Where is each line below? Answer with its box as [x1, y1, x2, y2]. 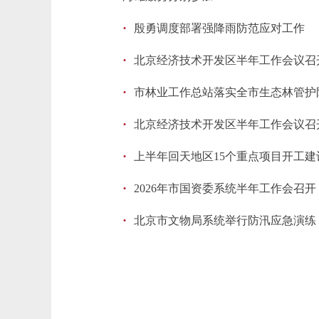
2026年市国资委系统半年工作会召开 [134, 182, 316, 194]
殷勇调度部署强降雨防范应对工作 [134, 22, 305, 34]
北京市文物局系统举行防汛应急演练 [134, 214, 316, 226]
